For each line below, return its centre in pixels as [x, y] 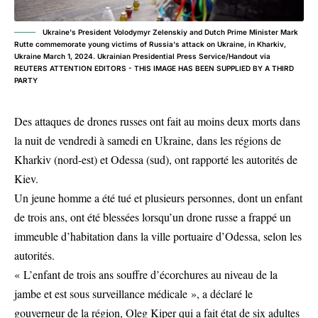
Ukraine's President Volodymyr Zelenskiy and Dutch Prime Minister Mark [170, 32]
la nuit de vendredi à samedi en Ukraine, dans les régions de [148, 140]
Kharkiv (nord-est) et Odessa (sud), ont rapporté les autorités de [156, 159]
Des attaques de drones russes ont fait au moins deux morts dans [157, 121]
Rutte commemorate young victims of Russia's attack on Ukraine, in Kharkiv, [150, 44]
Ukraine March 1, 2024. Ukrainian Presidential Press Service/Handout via [142, 56]
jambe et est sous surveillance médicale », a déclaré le [133, 294]
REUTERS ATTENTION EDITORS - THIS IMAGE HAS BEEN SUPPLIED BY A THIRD [154, 68]
